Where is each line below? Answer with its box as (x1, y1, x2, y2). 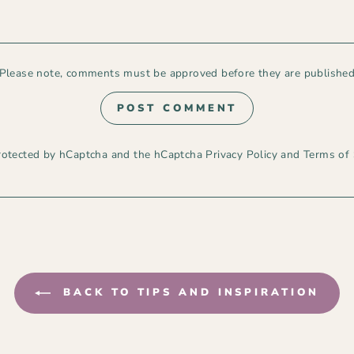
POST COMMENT (116, 100, 238, 115)
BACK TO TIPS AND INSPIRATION (57, 284, 319, 299)
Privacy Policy (205, 146, 278, 162)
